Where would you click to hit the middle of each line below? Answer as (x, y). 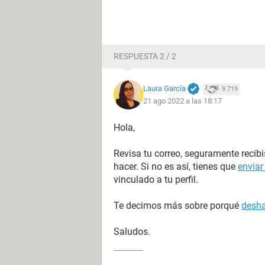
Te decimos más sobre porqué (177, 206)
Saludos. (132, 232)
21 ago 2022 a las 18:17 (182, 101)
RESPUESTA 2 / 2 (145, 56)
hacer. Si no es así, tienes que (176, 167)
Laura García (164, 88)
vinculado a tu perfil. (156, 180)
